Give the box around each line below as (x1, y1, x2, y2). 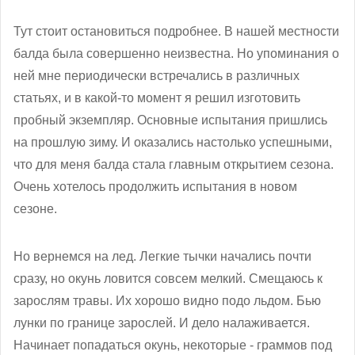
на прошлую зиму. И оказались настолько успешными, (13, 135, 332, 149)
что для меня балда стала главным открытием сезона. (13, 157, 334, 171)
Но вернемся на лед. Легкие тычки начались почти (13, 249, 311, 263)
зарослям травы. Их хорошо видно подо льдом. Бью (13, 293, 321, 307)
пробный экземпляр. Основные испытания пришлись (13, 113, 327, 127)
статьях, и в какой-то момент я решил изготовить (13, 90, 300, 105)
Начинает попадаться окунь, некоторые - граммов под (13, 338, 332, 352)
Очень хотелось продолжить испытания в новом (13, 179, 297, 193)
